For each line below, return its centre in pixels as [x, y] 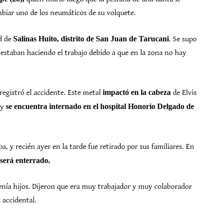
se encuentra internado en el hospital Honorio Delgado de [100, 106]
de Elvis [184, 93]
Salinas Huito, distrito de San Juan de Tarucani [91, 39]
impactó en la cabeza [137, 92]
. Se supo [183, 39]
